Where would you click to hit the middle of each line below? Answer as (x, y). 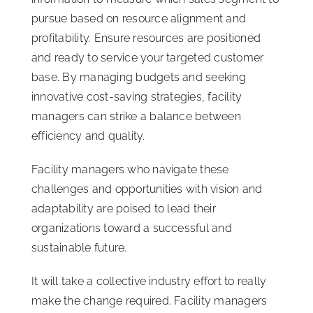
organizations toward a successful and (132, 228)
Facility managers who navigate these (130, 170)
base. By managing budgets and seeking (139, 78)
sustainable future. (79, 248)
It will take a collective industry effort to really (149, 282)
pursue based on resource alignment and (139, 19)
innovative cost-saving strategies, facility (137, 97)
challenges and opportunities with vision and (147, 189)
